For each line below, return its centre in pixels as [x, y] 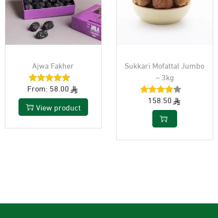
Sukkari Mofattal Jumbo [165, 65]
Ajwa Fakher [53, 65]
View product [58, 107]
